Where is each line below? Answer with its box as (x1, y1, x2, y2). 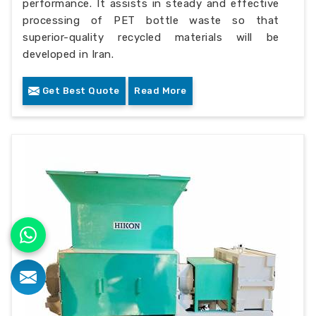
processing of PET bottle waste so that (23, 13, 279, 27)
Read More (134, 85, 187, 96)
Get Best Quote (39, 85, 120, 96)
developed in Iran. (23, 47, 114, 61)
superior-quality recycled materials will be (23, 30, 279, 44)
